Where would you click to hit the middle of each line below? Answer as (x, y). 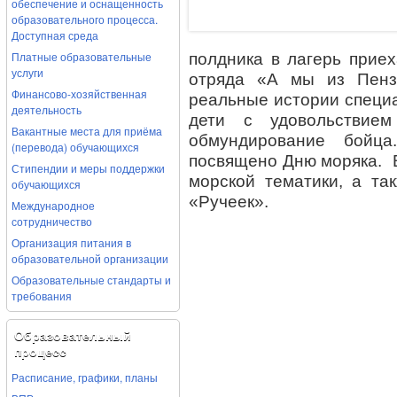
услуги (27, 72)
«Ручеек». (229, 202)
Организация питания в (71, 242)
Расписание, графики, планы (85, 377)
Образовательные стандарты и (91, 280)
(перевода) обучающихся (75, 147)
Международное (53, 205)
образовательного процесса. (85, 19)
